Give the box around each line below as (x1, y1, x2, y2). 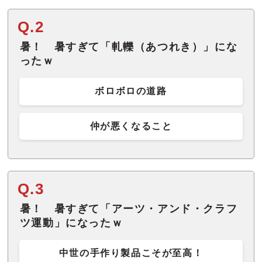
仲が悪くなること (89, 120, 173, 131)
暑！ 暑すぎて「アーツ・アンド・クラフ (19, 202, 238, 215)
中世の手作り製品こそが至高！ (58, 247, 204, 258)
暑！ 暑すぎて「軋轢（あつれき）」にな (19, 41, 238, 53)
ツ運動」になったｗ (19, 216, 123, 229)
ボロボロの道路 (95, 86, 167, 96)
